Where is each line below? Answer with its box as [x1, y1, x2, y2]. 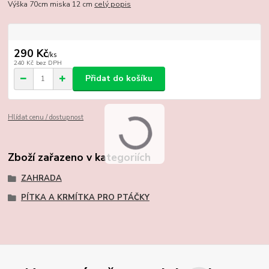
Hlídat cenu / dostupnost [8, 112, 84, 122]
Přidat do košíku [85, 73, 153, 85]
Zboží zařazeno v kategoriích [8, 150, 151, 165]
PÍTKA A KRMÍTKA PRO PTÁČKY [20, 192, 150, 203]
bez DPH [35, 58, 62, 67]
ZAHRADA [20, 172, 62, 184]
